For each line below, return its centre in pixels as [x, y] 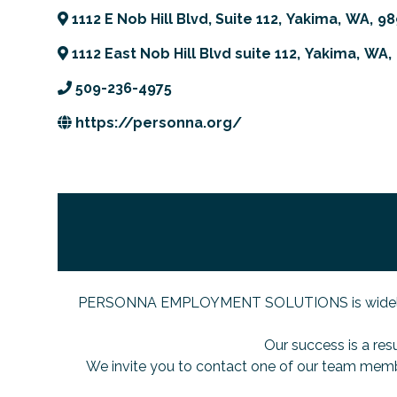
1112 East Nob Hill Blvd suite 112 [184, 54]
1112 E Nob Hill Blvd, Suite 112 [175, 19]
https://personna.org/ [159, 123]
